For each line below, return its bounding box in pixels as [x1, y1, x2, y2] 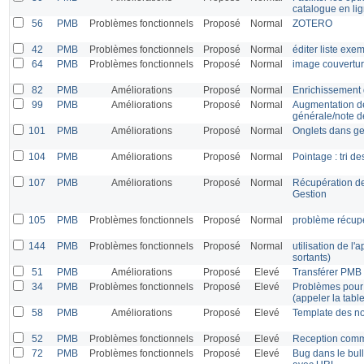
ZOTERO [292, 17, 332, 29]
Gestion [292, 188, 327, 200]
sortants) [292, 251, 331, 263]
